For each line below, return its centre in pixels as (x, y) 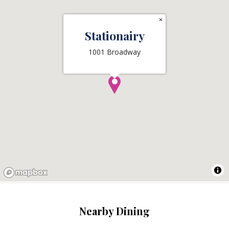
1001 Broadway (114, 52)
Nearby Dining (114, 211)
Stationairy (114, 35)
